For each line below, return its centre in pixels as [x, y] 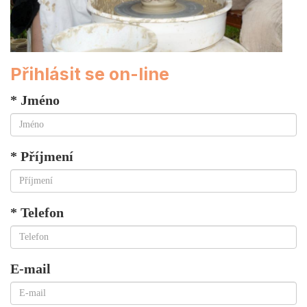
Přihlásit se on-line [90, 74]
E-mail [30, 269]
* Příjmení [42, 157]
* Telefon [37, 213]
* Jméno [35, 100]
